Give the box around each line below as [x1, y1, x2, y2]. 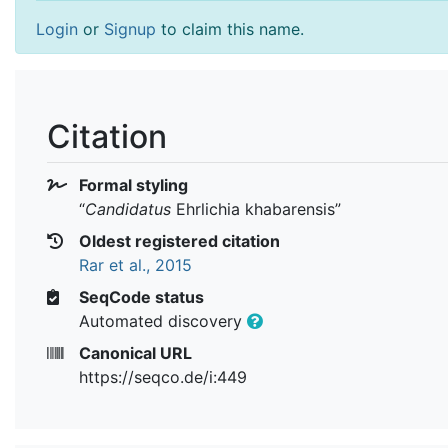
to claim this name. [156, 19, 304, 39]
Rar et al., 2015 [79, 254, 192, 275]
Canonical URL [75, 342, 192, 363]
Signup [104, 19, 156, 39]
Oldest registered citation [75, 230, 280, 251]
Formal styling [75, 174, 188, 195]
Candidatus [85, 198, 171, 219]
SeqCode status [75, 286, 204, 307]
